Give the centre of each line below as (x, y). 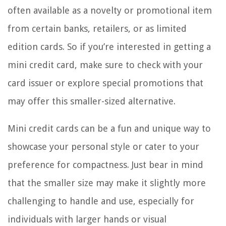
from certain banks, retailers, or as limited (97, 29)
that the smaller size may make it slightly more (107, 183)
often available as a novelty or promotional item (110, 11)
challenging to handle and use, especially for (101, 201)
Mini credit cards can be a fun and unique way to (109, 129)
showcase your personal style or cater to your (103, 147)
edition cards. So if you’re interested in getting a (109, 47)
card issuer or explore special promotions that (105, 83)
